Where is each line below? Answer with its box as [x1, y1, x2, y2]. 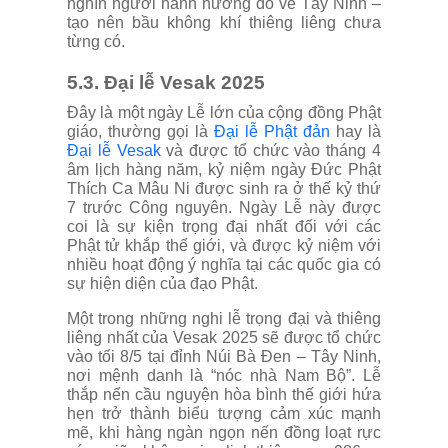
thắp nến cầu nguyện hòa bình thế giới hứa [67, 385, 381, 403]
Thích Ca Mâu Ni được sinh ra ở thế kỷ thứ [67, 179, 381, 197]
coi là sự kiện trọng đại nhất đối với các [67, 217, 381, 235]
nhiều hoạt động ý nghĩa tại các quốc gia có [67, 255, 381, 273]
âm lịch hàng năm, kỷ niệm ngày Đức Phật [67, 160, 381, 178]
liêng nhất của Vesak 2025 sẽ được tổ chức [67, 328, 381, 346]
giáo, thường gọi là [67, 122, 208, 140]
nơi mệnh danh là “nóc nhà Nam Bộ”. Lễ [67, 366, 381, 384]
